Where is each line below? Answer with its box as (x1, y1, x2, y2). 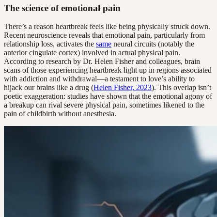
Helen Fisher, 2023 (93, 83, 152, 92)
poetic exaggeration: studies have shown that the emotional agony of (4, 92, 212, 101)
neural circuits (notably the (111, 40, 194, 48)
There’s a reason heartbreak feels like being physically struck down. (4, 22, 210, 31)
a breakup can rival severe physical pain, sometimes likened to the (4, 101, 204, 109)
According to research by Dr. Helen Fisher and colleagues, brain (4, 57, 200, 66)
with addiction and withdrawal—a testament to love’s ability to (4, 75, 195, 83)
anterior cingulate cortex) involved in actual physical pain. (4, 48, 180, 57)
